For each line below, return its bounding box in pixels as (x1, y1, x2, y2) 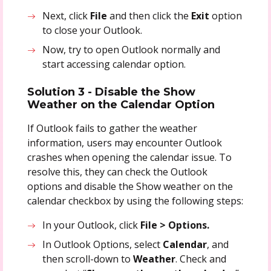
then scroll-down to (42, 252, 134, 266)
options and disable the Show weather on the (27, 179, 233, 193)
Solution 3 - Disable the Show (27, 85, 195, 99)
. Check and (175, 252, 227, 266)
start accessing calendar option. (42, 57, 186, 71)
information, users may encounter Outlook (27, 135, 222, 149)
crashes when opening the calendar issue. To (27, 150, 232, 164)
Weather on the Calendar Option (27, 97, 215, 111)
